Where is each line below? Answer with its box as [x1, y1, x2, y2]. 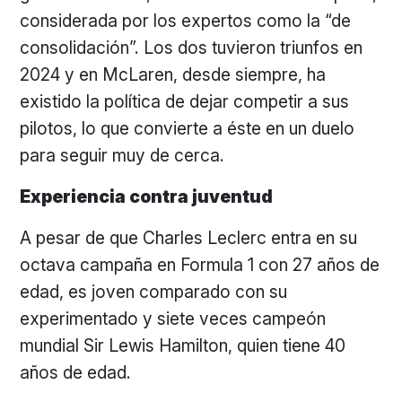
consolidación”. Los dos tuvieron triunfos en [20, 37, 363, 58]
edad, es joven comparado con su [20, 281, 288, 302]
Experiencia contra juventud [20, 186, 274, 207]
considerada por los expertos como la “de [20, 10, 352, 31]
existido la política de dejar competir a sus [20, 91, 350, 112]
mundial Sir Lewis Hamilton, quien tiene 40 [20, 335, 346, 356]
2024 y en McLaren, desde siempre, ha [20, 64, 327, 85]
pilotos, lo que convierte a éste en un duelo [20, 118, 355, 139]
